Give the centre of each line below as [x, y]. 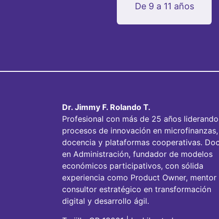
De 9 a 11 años [164, 6]
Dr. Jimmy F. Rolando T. [106, 107]
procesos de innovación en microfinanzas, [140, 131]
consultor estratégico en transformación [137, 189]
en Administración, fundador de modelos [137, 154]
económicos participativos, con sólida [133, 166]
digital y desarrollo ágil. [106, 201]
